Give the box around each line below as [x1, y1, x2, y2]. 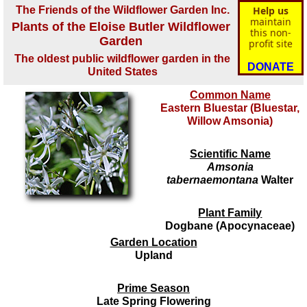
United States [87, 66, 158, 77]
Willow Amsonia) [187, 115, 273, 127]
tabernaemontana [167, 174, 262, 186]
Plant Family [198, 207, 262, 219]
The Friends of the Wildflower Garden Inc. [15, 4, 230, 16]
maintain [249, 15, 291, 28]
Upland [134, 249, 173, 261]
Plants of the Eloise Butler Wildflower [11, 20, 230, 34]
